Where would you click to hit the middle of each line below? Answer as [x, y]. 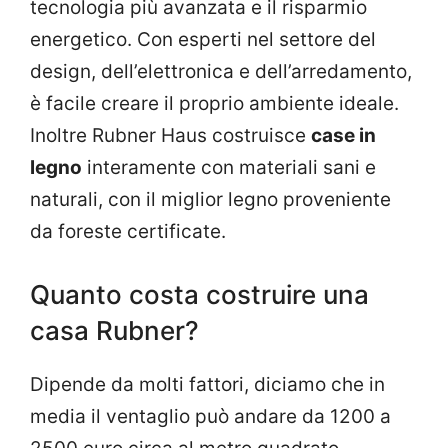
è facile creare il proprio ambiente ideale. [214, 104]
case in [343, 136]
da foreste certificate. [128, 232]
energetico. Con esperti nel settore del [203, 40]
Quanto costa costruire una [199, 294]
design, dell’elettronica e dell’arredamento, [221, 72]
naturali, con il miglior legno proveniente [210, 200]
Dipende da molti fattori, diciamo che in [207, 384]
